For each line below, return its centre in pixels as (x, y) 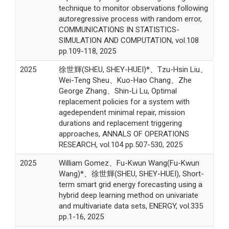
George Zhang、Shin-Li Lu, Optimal (118, 91)
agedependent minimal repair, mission (122, 112)
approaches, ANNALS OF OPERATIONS (124, 134)
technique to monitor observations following (133, 8)
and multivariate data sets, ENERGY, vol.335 (131, 206)
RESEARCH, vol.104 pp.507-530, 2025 (120, 144)
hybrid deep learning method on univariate (128, 195)
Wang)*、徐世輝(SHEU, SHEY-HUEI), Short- (131, 174)
